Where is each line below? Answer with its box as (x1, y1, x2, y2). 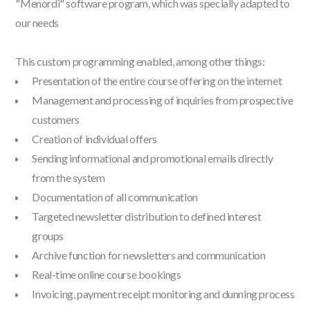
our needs (15, 15, 59, 29)
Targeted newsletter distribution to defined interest (32, 209, 262, 223)
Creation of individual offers (32, 131, 157, 145)
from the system (32, 170, 105, 184)
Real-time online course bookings (32, 267, 181, 281)
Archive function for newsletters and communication (32, 248, 266, 262)
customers (32, 112, 80, 126)
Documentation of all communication (32, 190, 198, 203)
